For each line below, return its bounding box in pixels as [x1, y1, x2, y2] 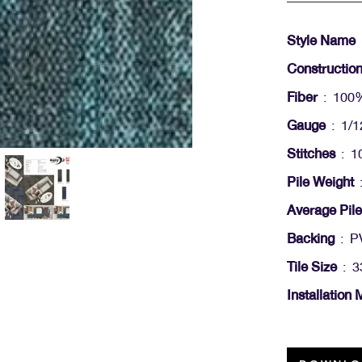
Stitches [287, 142, 335, 166]
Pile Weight [287, 170, 354, 194]
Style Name [287, 29, 356, 53]
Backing [287, 227, 335, 250]
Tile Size [287, 255, 337, 279]
